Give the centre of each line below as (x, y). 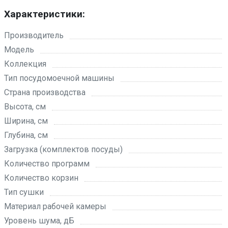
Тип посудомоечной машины (59, 78)
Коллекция (25, 64)
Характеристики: (45, 14)
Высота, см (25, 107)
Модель (19, 50)
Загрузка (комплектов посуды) (63, 149)
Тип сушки (24, 192)
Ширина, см (26, 121)
